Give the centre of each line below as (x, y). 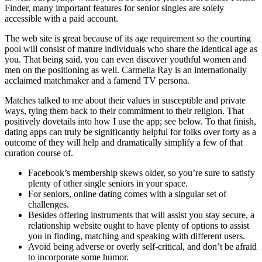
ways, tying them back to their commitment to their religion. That (124, 111)
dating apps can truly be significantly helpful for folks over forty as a (130, 132)
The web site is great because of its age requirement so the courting (128, 38)
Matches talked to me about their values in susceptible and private (125, 100)
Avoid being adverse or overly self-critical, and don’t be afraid (142, 246)
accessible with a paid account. (61, 18)
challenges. (49, 204)
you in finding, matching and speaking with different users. (137, 236)
